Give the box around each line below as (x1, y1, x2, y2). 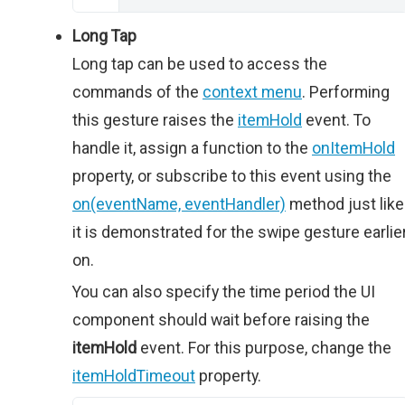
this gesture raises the (72, 110, 238, 129)
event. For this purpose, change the (137, 338, 391, 357)
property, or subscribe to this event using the (72, 166, 391, 185)
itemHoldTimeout (72, 366, 195, 385)
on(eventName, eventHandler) (72, 194, 286, 213)
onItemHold (312, 138, 395, 157)
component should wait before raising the (72, 310, 370, 329)
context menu (202, 82, 302, 101)
